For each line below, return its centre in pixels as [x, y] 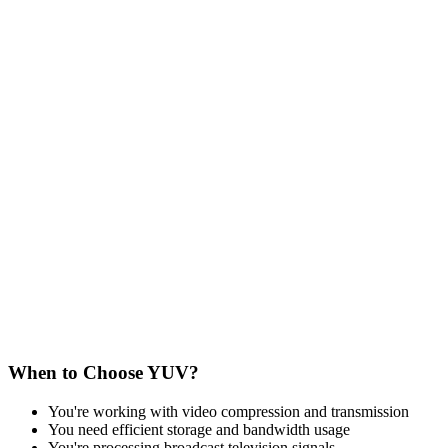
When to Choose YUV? [103, 373]
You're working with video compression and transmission [228, 412]
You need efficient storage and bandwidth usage [199, 430]
